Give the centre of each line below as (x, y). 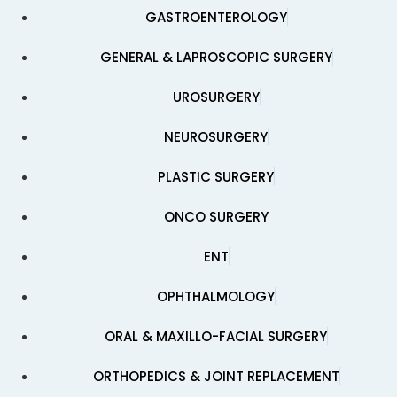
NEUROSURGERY (216, 137)
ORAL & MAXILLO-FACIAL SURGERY (216, 337)
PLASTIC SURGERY (216, 177)
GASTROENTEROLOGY (216, 18)
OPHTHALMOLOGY (216, 297)
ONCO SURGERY (216, 217)
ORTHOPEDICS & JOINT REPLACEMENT (216, 377)
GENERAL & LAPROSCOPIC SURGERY (216, 58)
